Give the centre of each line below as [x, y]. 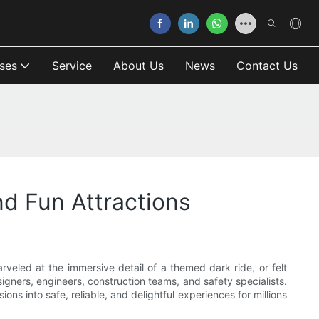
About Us [138, 66]
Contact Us [267, 66]
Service [72, 66]
